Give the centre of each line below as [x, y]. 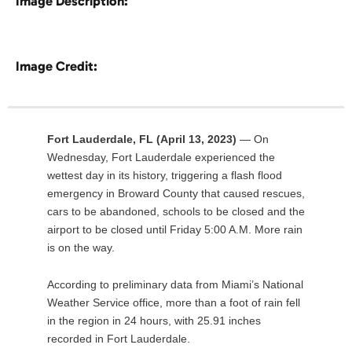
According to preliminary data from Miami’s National [175, 285]
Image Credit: [57, 66]
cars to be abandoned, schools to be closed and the [176, 212]
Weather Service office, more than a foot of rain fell [174, 303]
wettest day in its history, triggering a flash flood [165, 176]
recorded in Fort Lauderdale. [119, 339]
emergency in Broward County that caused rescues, [176, 194]
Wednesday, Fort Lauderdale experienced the [161, 158]
